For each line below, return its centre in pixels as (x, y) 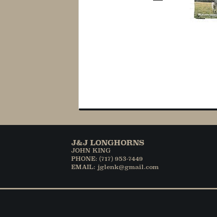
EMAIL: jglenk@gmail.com (115, 167)
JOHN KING (91, 150)
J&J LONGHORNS (108, 142)
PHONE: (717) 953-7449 (107, 158)
